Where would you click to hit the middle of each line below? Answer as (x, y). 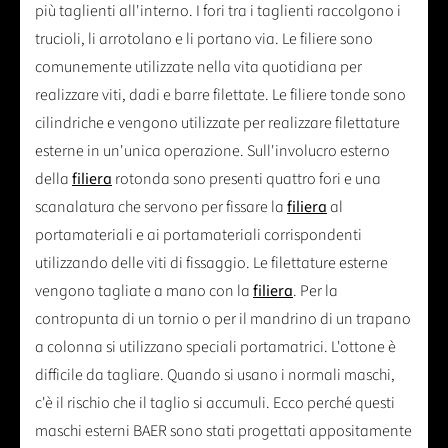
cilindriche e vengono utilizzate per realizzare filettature (217, 123)
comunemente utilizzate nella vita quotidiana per (198, 67)
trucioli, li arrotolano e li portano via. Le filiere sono (204, 39)
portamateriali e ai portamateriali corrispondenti (198, 235)
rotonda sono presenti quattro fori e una (246, 179)
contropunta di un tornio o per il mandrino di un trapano (223, 319)
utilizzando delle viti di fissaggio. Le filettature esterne (211, 263)
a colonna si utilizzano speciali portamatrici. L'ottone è (215, 347)
